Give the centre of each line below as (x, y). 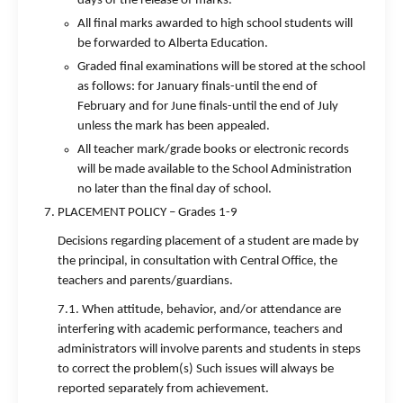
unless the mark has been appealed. (174, 126)
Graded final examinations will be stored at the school (221, 67)
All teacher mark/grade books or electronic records (213, 150)
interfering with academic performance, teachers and (200, 330)
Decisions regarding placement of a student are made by (208, 242)
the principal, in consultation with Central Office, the (197, 261)
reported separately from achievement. (163, 389)
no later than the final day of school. (175, 189)
